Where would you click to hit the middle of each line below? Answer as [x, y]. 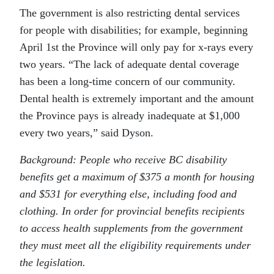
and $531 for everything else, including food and [128, 194]
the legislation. [53, 263]
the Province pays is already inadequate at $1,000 [130, 116]
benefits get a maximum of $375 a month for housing [137, 177]
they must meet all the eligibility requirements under [135, 246]
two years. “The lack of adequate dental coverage [129, 65]
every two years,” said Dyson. [87, 133]
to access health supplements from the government [131, 228]
